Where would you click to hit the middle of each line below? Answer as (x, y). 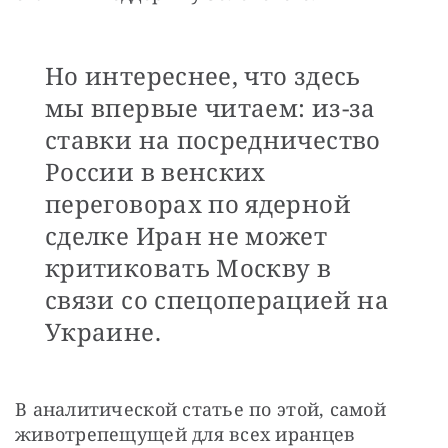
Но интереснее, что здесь (203, 75)
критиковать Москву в (188, 267)
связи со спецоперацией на (217, 299)
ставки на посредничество (213, 139)
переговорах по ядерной (198, 203)
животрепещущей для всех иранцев (185, 433)
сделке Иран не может (186, 235)
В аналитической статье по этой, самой (200, 408)
